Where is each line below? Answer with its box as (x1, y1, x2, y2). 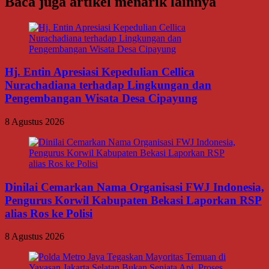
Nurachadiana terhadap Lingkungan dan (5, 79, 211, 92)
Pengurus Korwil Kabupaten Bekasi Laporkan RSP (5, 193, 262, 207)
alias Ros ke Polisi (5, 207, 92, 220)
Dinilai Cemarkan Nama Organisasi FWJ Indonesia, (5, 180, 264, 193)
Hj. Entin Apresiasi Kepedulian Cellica (5, 65, 195, 79)
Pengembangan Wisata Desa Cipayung (5, 92, 198, 105)
